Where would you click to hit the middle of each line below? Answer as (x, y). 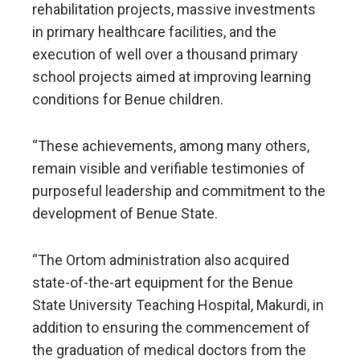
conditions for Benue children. (128, 100)
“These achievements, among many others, (171, 146)
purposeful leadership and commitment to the (179, 191)
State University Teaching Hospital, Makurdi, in (178, 305)
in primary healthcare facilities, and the (154, 32)
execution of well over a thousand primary (165, 55)
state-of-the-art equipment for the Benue (163, 283)
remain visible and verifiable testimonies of (169, 169)
